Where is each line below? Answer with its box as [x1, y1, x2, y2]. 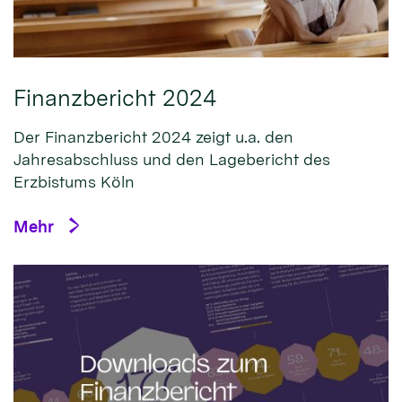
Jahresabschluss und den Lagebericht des [13, 149, 330, 169]
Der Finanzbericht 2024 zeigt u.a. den [13, 127, 293, 146]
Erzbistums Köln [13, 171, 135, 191]
